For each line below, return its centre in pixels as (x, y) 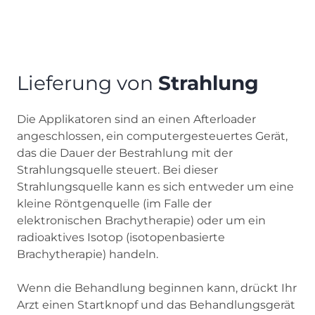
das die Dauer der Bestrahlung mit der (125, 153)
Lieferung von (88, 83)
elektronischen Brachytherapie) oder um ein (141, 220)
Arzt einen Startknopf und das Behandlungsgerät (156, 304)
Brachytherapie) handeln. (88, 254)
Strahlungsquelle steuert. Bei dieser (117, 169)
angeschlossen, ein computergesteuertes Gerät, (152, 136)
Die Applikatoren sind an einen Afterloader (136, 119)
